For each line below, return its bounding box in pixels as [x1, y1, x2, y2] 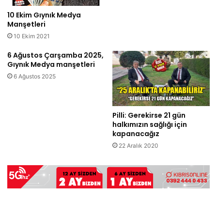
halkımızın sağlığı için [112, 119, 187, 129]
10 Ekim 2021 [14, 32, 50, 40]
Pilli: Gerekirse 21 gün [112, 110, 186, 120]
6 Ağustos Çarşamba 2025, [7, 50, 104, 61]
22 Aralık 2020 [119, 141, 158, 149]
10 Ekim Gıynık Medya [7, 10, 81, 20]
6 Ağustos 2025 [14, 73, 56, 80]
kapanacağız [112, 128, 159, 139]
